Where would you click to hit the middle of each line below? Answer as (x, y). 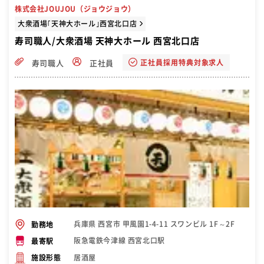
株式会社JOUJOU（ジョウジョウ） (75, 9)
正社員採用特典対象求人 (182, 62)
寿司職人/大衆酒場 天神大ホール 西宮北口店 (107, 41)
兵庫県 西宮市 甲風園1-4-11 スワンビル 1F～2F (154, 224)
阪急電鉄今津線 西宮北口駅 (119, 241)
